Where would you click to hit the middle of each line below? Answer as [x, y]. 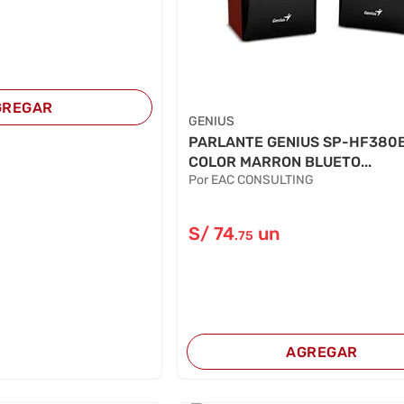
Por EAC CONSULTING [252, 179]
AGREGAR [322, 352]
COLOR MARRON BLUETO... [280, 161]
